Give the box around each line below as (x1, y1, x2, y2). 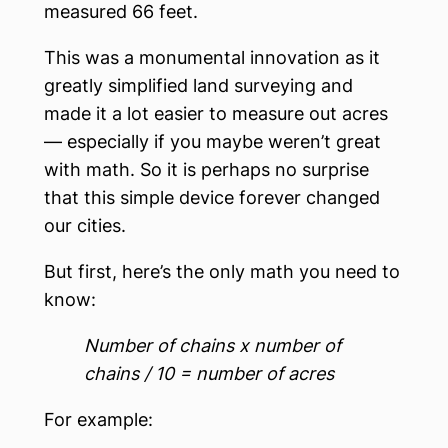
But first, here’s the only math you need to (44, 261, 400, 282)
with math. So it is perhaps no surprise (44, 159, 369, 180)
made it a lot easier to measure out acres (44, 103, 388, 124)
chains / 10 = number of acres (84, 363, 334, 384)
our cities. (44, 215, 126, 236)
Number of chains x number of (84, 335, 341, 356)
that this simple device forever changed (44, 187, 380, 208)
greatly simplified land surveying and (44, 75, 353, 96)
